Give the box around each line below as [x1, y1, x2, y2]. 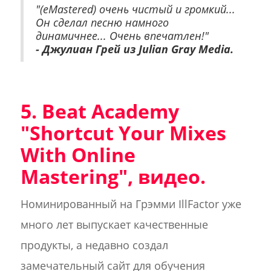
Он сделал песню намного [35, 15, 169, 30]
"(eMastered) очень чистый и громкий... [35, 2, 235, 16]
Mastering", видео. [20, 163, 206, 189]
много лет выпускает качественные [20, 217, 208, 232]
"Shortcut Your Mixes [20, 120, 226, 146]
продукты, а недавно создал [20, 238, 168, 252]
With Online [20, 142, 135, 168]
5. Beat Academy [20, 98, 179, 124]
